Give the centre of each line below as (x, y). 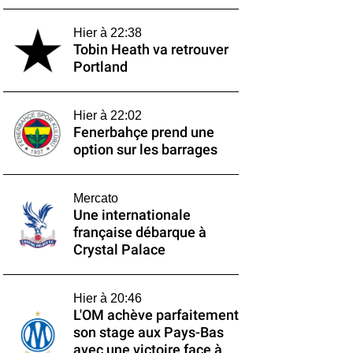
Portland (100, 67)
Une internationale (132, 215)
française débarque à (139, 232)
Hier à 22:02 (107, 115)
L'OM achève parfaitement (156, 315)
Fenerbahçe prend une (143, 132)
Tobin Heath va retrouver (150, 50)
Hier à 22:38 (107, 33)
